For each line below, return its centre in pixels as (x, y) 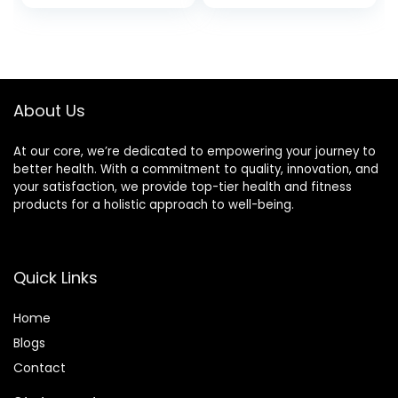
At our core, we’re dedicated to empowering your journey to (195, 152)
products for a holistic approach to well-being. (154, 205)
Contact (40, 368)
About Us (49, 111)
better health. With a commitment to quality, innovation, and (196, 170)
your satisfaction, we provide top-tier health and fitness (183, 187)
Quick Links (56, 278)
